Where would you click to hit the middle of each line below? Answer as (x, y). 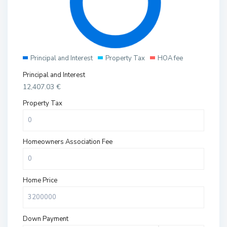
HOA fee (171, 59)
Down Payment (46, 219)
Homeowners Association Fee (68, 142)
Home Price (40, 181)
